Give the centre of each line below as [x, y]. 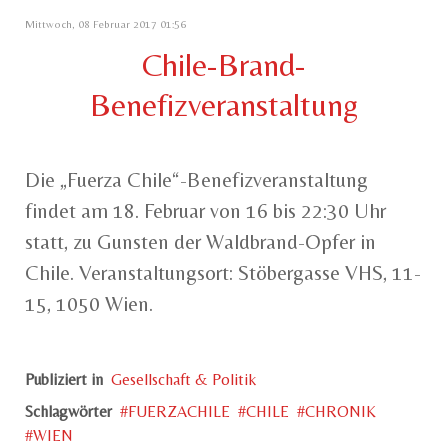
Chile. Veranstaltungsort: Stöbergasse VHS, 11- [223, 273]
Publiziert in [64, 380]
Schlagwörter [68, 412]
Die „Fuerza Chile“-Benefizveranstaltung [196, 180]
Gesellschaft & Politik [183, 380]
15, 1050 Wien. [89, 304]
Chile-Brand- [224, 65]
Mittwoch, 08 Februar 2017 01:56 [105, 24]
